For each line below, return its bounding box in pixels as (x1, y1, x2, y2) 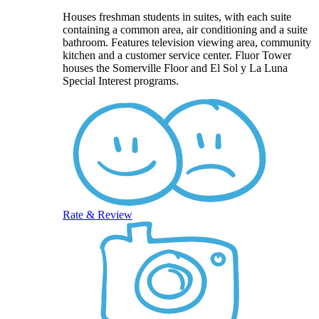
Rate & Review (63, 209, 132, 221)
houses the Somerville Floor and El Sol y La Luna (63, 62, 288, 75)
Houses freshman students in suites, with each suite (63, 11, 291, 23)
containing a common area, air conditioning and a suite (63, 23, 308, 36)
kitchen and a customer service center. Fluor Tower (63, 49, 291, 62)
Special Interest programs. (63, 75, 179, 88)
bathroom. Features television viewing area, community (63, 36, 311, 49)
